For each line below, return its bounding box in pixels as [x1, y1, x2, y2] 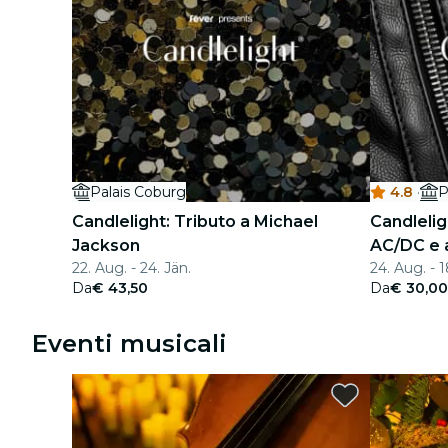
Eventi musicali [32, 329, 227, 358]
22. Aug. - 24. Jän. [72, 259, 191, 277]
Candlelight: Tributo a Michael [72, 212, 318, 231]
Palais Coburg [90, 183, 186, 201]
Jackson [72, 236, 140, 255]
